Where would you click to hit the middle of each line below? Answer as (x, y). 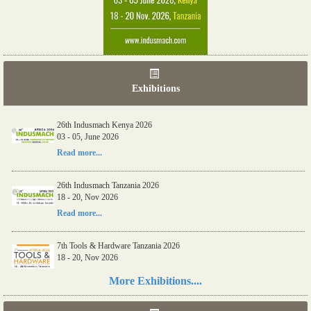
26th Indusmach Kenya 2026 (104, 125)
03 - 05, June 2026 (88, 136)
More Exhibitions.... (155, 280)
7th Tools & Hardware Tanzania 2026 (118, 245)
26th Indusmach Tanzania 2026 (108, 185)
